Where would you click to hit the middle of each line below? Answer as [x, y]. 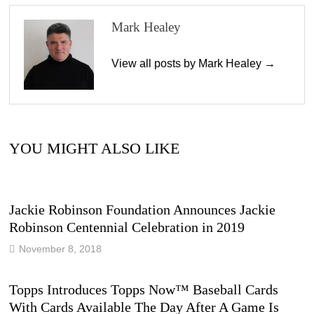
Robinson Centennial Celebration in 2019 [127, 227]
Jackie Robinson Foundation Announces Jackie [142, 210]
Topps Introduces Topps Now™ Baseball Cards [143, 289]
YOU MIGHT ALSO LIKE [94, 148]
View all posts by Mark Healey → [193, 63]
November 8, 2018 [60, 249]
